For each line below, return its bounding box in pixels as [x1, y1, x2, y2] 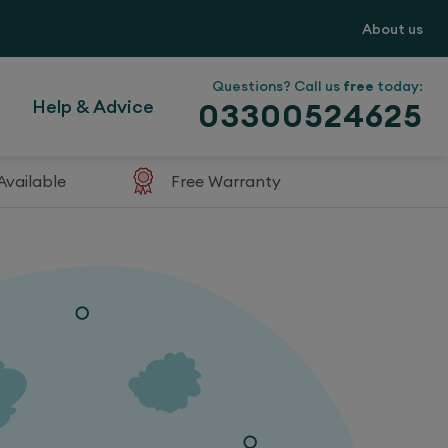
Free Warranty [171, 171, 281, 192]
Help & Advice [31, 94, 154, 118]
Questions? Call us [212, 76, 343, 95]
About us [361, 19, 423, 38]
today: [374, 76, 423, 95]
